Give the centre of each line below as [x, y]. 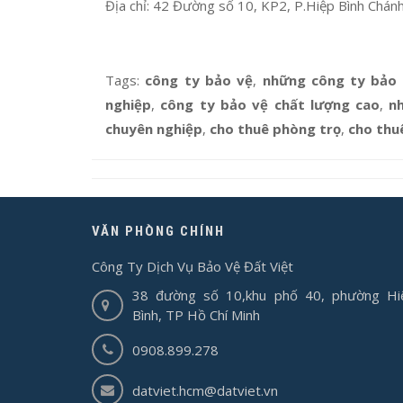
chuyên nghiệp [154, 129]
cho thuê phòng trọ [275, 129]
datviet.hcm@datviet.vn [205, 390]
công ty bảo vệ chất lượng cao [270, 104]
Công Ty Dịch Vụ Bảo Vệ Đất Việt [193, 266]
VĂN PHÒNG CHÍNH [158, 231]
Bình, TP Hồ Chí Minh [196, 315]
